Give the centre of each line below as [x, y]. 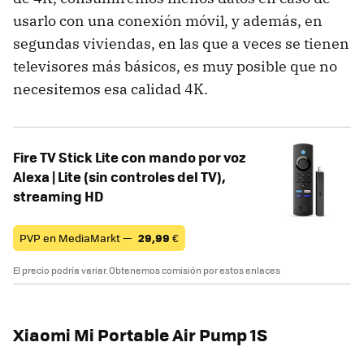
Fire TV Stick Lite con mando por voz [130, 156]
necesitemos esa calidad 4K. [110, 89]
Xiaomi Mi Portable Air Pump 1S [140, 334]
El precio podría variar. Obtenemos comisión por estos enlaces [147, 270]
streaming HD [58, 195]
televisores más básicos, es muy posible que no [175, 66]
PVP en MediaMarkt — [77, 237]
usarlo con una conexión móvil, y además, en [168, 20]
